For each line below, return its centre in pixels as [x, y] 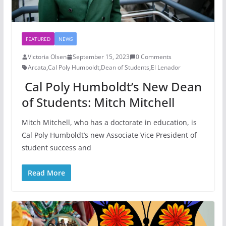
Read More [46, 173]
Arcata [37, 68]
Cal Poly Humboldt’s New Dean [111, 87]
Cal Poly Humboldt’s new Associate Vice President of [109, 135]
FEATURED [38, 39]
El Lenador [165, 68]
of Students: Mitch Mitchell [98, 102]
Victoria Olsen [47, 57]
